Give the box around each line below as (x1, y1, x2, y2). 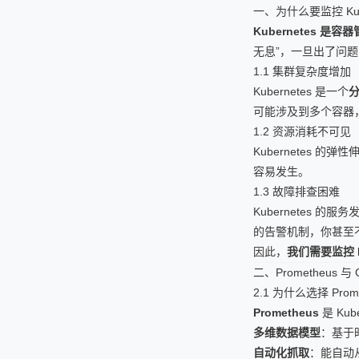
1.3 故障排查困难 (253, 185, 340, 198)
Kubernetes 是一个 (253, 85, 349, 98)
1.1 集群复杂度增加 (253, 65, 351, 78)
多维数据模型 (253, 326, 321, 339)
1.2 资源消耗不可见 (253, 125, 351, 138)
